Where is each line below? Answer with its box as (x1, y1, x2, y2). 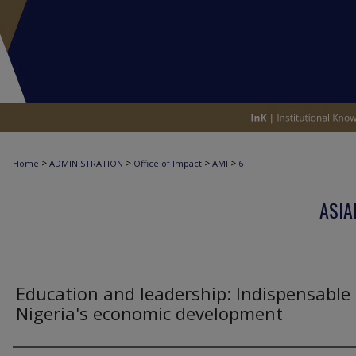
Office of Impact (133, 157, 202, 169)
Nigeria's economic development (16, 301, 283, 325)
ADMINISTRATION (49, 157, 123, 169)
